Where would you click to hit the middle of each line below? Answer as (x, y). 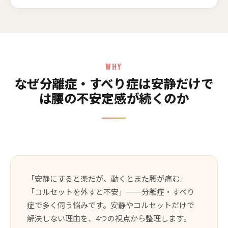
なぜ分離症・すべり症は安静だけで (114, 83)
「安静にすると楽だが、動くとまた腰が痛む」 (107, 178)
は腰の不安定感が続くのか (114, 97)
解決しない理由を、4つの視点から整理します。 (109, 218)
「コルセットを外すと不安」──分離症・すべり (111, 191)
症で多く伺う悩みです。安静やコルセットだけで (111, 205)
